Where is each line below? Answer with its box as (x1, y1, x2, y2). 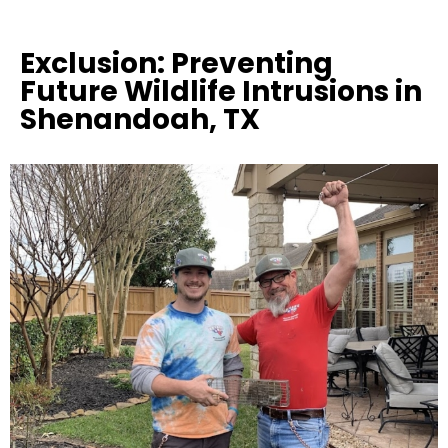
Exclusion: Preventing (20, 44, 333, 84)
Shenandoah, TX (20, 100, 260, 140)
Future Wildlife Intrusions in (20, 72, 422, 112)
